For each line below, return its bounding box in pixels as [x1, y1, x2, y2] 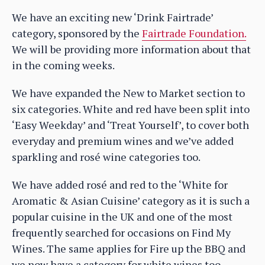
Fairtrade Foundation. [142, 26, 246, 40]
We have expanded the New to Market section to [12, 86, 245, 100]
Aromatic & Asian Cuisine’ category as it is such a [12, 193, 250, 208]
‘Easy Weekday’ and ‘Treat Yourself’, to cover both [12, 118, 249, 132]
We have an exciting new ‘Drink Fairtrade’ [12, 10, 213, 24]
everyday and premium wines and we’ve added [12, 134, 234, 148]
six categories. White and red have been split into [12, 102, 250, 116]
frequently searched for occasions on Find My [12, 225, 231, 240]
